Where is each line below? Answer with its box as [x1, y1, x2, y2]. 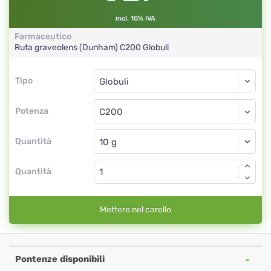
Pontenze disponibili [15, 253, 105, 264]
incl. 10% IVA [116, 15, 155, 22]
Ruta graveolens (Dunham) [15, 42, 120, 53]
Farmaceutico [15, 31, 71, 42]
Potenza [15, 106, 48, 116]
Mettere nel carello [100, 204, 171, 215]
